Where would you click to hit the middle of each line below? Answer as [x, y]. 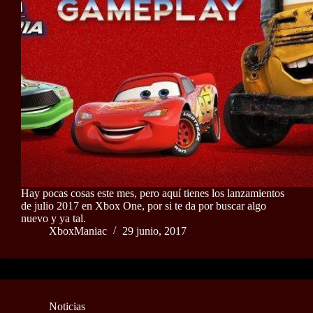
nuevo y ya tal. [53, 219]
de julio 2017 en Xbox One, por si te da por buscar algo [144, 206]
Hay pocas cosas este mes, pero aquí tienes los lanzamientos [153, 194]
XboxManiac [78, 231]
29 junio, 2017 [154, 231]
